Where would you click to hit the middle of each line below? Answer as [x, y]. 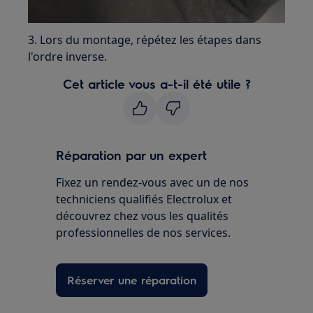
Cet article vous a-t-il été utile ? [156, 83]
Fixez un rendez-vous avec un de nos [153, 182]
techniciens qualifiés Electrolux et [144, 199]
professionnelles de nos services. [144, 232]
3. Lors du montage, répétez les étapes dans [145, 39]
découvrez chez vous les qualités [143, 216]
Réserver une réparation [132, 279]
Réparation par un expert [132, 154]
